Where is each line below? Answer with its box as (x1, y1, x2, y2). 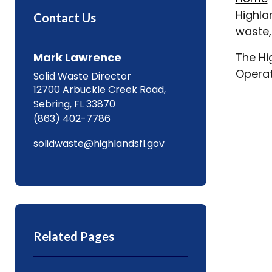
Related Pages (33, 229, 114, 243)
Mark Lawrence (33, 50, 121, 65)
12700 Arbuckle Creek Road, (33, 83, 166, 97)
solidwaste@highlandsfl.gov (33, 137, 165, 151)
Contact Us (33, 10, 96, 25)
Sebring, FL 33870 (33, 97, 115, 111)
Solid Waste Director (33, 69, 131, 83)
